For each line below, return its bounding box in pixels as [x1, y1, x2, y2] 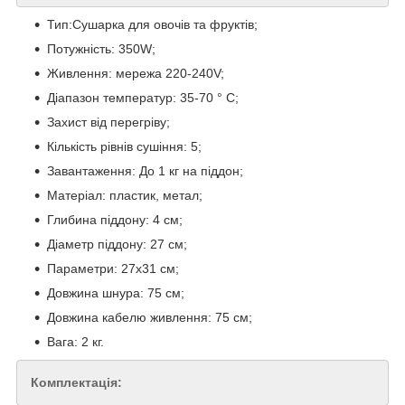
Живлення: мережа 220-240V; [47, 65, 224, 80]
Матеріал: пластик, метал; [47, 187, 202, 202]
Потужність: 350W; [47, 41, 155, 56]
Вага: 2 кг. [47, 334, 104, 349]
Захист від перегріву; [47, 114, 170, 129]
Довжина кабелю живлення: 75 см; [47, 309, 252, 325]
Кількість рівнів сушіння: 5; [47, 138, 202, 154]
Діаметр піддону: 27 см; [47, 236, 187, 251]
